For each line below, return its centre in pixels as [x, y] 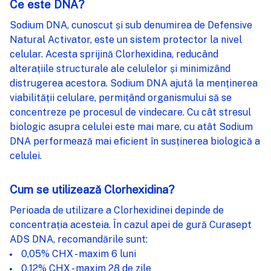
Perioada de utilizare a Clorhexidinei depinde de [117, 210]
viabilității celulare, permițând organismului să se [121, 97]
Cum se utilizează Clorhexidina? [92, 189]
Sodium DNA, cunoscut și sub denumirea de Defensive [131, 25]
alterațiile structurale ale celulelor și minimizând [120, 68]
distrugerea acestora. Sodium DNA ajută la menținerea [134, 83]
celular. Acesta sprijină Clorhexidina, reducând [114, 54]
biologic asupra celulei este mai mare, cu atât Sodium [131, 126]
